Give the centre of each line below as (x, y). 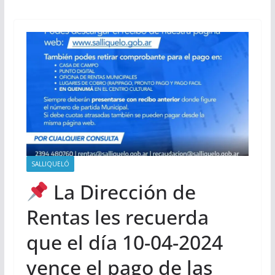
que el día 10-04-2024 (124, 242)
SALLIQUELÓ (50, 164)
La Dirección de (122, 192)
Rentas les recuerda (117, 217)
